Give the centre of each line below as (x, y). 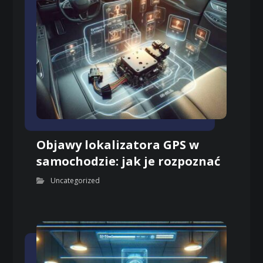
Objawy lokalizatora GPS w (118, 144)
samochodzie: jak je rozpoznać (129, 161)
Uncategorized (75, 180)
